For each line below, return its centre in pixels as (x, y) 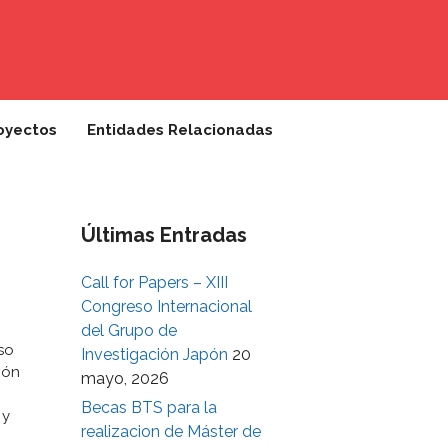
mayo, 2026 (125, 378)
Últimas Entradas (164, 235)
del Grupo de (129, 330)
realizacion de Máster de (171, 431)
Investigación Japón (154, 354)
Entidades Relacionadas (180, 130)
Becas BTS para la (149, 407)
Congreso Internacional (166, 306)
